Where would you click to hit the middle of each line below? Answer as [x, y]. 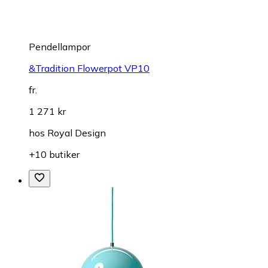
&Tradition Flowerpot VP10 [89, 68]
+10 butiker [54, 154]
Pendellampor [60, 46]
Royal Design [77, 133]
